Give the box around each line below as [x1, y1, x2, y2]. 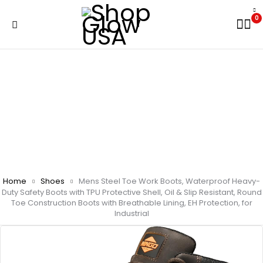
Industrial [114, 208, 149, 219]
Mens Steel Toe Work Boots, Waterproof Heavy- [79, 176, 260, 187]
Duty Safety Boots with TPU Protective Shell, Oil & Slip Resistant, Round [1, 187, 262, 198]
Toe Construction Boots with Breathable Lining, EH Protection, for [11, 197, 252, 208]
